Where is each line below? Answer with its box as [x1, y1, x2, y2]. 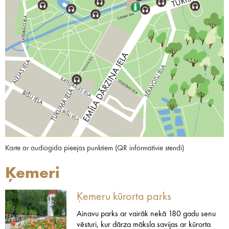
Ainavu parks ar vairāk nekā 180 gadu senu [77, 210, 216, 218]
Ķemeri [5, 165, 60, 182]
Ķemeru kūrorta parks [77, 191, 171, 202]
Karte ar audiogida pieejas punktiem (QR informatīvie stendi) [5, 144, 184, 152]
